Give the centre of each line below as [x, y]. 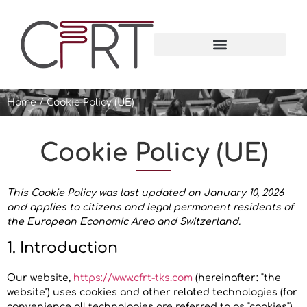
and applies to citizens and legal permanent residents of [150, 207]
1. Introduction [62, 248]
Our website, [40, 278]
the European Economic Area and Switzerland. [124, 221]
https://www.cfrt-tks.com [133, 278]
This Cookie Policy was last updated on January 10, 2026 [145, 193]
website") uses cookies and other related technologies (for [152, 292]
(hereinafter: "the [237, 278]
